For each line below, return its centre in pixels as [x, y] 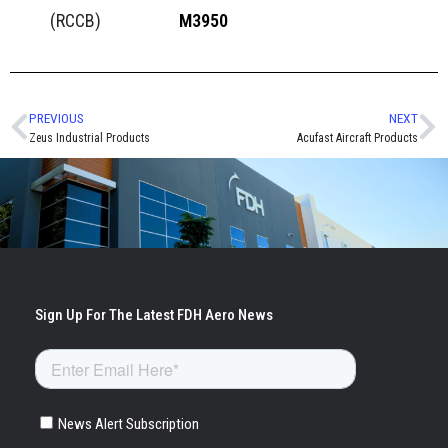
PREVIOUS [56, 118]
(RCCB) [75, 21]
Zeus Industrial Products [89, 138]
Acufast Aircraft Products [357, 138]
